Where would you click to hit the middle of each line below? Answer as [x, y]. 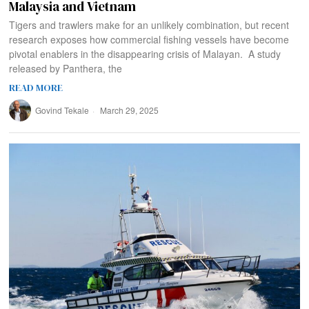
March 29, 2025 [129, 110]
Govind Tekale [62, 110]
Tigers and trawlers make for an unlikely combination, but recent [149, 25]
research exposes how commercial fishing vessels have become [149, 40]
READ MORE [36, 88]
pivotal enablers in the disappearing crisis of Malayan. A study [145, 54]
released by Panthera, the [66, 69]
